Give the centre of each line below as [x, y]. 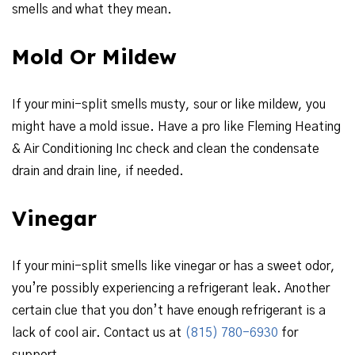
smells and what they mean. [92, 10]
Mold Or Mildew [94, 57]
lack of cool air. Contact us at [98, 333]
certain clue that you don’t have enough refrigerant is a [169, 311]
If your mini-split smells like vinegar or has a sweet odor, [174, 266]
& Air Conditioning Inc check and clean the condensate [166, 149]
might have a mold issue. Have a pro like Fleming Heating [176, 127]
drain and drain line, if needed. [98, 171]
